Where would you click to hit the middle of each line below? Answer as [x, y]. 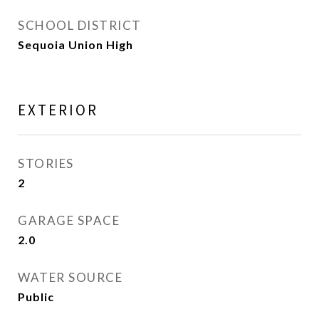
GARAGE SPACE [69, 220]
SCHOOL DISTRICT [80, 25]
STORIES [46, 163]
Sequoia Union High [75, 45]
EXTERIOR [58, 110]
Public [36, 297]
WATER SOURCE [70, 277]
